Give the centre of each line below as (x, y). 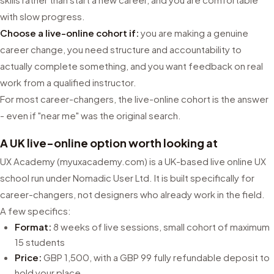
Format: (33, 227)
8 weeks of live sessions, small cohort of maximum (161, 227)
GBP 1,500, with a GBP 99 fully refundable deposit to (156, 257)
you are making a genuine (194, 33)
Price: (28, 257)
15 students (40, 242)
